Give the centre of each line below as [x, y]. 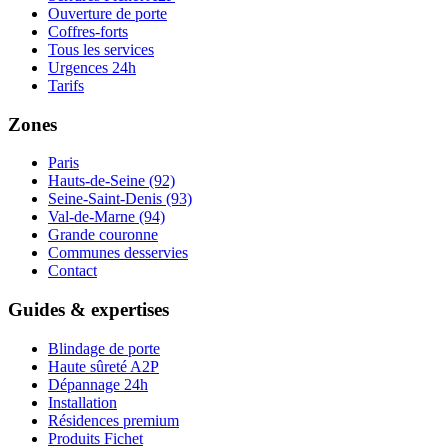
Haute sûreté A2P [103, 366]
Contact [72, 271]
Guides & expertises [88, 310]
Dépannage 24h [98, 384]
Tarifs [66, 85]
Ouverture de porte [107, 13]
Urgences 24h [92, 67]
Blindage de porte [104, 348]
